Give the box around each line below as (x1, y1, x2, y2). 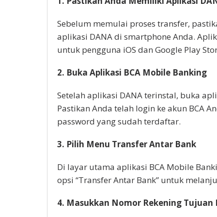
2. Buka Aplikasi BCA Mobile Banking (57, 66, 207, 78)
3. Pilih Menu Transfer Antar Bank (57, 138, 196, 150)
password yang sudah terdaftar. (57, 115, 181, 127)
